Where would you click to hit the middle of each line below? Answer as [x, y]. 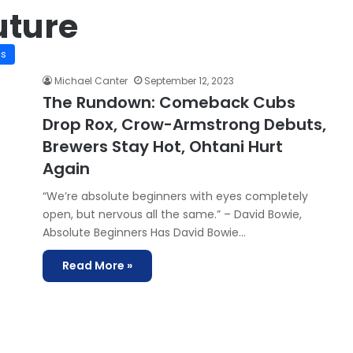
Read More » [97, 266]
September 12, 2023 [189, 81]
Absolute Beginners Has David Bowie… [144, 232]
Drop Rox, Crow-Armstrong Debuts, [184, 124]
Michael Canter [91, 81]
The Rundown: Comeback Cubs [169, 102]
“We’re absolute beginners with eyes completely [175, 196]
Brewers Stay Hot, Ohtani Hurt [163, 147]
